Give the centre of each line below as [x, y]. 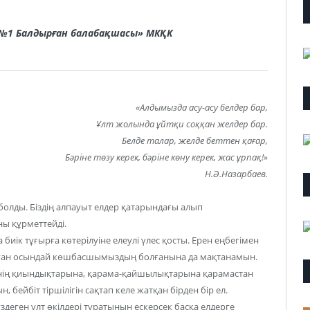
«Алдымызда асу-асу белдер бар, [202, 107]
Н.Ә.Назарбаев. [236, 173]
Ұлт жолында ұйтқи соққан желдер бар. [182, 124]
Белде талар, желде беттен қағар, [195, 140]
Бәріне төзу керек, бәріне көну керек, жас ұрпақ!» [166, 157]
